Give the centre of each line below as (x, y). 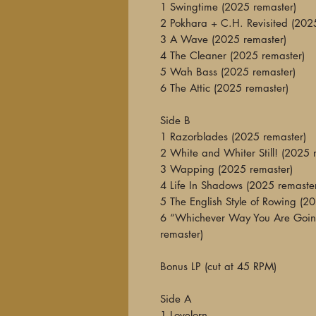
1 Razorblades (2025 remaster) (235, 136)
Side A (177, 299)
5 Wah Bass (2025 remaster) (230, 72)
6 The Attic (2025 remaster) (224, 88)
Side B (175, 120)
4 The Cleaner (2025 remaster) (234, 55)
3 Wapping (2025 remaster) (228, 169)
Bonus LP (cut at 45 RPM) (218, 266)
